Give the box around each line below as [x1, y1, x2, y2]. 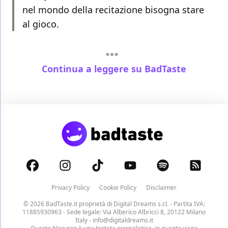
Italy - [75, 215, 93, 224]
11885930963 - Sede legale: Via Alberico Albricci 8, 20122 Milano [22, 207, 206, 216]
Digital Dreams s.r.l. [113, 199, 168, 208]
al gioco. [22, 18, 59, 31]
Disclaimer [146, 183, 177, 192]
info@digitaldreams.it [92, 215, 153, 224]
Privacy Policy [51, 183, 90, 192]
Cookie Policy [99, 183, 136, 192]
